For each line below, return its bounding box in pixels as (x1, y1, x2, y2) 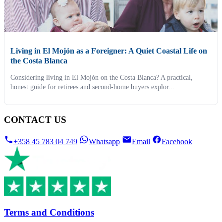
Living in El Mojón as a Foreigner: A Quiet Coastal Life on (10, 47, 207, 55)
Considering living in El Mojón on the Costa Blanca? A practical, (10, 74, 193, 82)
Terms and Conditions (4, 207, 94, 218)
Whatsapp (89, 137, 120, 146)
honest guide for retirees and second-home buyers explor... (10, 83, 174, 91)
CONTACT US (4, 114, 66, 125)
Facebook (161, 137, 192, 146)
